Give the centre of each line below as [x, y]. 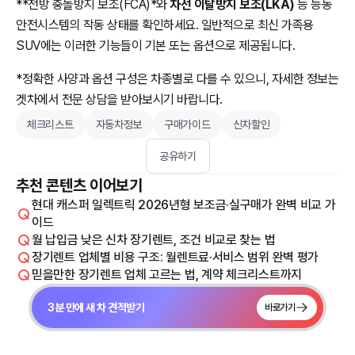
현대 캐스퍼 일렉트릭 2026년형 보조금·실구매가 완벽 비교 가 [184, 204]
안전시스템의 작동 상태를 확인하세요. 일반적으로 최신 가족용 [165, 25]
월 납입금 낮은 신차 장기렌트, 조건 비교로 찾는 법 [154, 239]
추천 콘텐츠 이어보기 [79, 185]
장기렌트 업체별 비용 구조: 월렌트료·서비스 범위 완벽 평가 [176, 257]
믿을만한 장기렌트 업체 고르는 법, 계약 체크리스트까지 [167, 274]
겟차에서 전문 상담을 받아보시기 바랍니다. [119, 99]
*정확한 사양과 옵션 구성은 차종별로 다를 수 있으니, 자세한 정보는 [177, 78]
